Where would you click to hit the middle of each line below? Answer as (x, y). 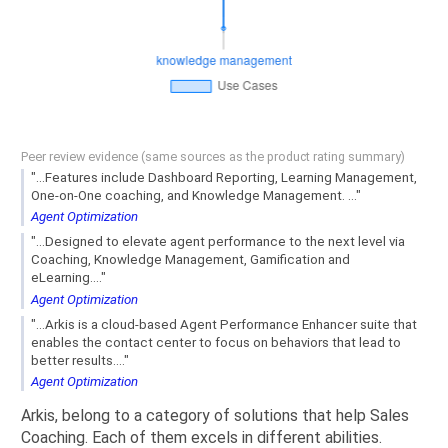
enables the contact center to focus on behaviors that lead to (216, 342)
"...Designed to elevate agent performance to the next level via (218, 242)
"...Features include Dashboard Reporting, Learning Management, (224, 177)
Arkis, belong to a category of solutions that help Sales (215, 416)
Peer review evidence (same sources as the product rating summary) (213, 157)
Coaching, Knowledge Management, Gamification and (190, 260)
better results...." (80, 360)
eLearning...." (68, 278)
